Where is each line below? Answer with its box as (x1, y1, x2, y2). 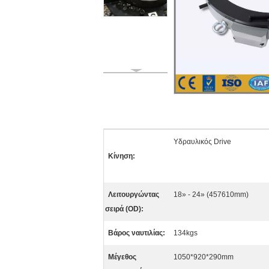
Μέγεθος (108, 253, 136, 261)
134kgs (174, 229, 198, 237)
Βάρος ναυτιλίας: (108, 229, 165, 237)
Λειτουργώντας (108, 190, 159, 199)
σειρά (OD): (105, 205, 144, 213)
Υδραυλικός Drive (174, 138, 231, 146)
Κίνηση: (108, 152, 135, 160)
